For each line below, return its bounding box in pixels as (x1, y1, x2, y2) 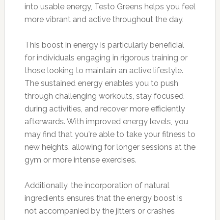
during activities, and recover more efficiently (24, 104, 185, 113)
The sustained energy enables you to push (24, 78, 178, 88)
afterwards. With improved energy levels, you (24, 116, 188, 126)
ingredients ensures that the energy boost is (24, 193, 183, 203)
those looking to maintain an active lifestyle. (24, 65, 183, 75)
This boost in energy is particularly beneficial (24, 40, 184, 50)
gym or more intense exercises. (24, 155, 137, 165)
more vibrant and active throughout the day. (24, 14, 184, 24)
